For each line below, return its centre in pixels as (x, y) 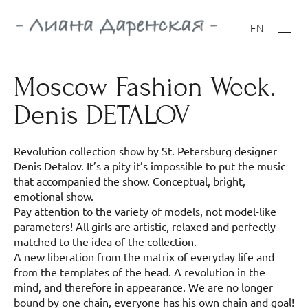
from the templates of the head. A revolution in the (140, 272)
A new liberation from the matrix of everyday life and (144, 257)
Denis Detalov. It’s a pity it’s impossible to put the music (150, 166)
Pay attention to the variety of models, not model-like (145, 211)
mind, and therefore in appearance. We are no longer (143, 287)
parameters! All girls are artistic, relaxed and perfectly (145, 227)
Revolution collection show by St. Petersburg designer (145, 151)
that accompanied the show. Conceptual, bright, (130, 181)
